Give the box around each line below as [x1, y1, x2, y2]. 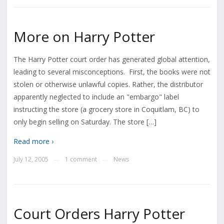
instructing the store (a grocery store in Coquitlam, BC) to [13, 104, 199, 114]
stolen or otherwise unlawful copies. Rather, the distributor [13, 79, 203, 89]
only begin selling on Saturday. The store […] [13, 117, 156, 127]
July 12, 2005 [13, 155, 48, 164]
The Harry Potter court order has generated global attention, [13, 54, 210, 64]
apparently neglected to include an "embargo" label [13, 92, 179, 102]
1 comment [64, 155, 97, 164]
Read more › [13, 136, 53, 146]
